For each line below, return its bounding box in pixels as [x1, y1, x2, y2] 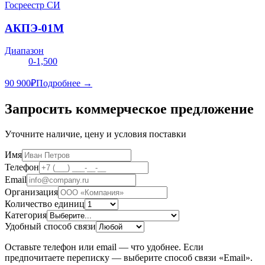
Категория [5, 210, 47, 221]
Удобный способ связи [5, 221, 96, 232]
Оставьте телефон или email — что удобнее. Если [5, 242, 203, 253]
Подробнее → [36, 78, 92, 89]
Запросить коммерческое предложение [5, 101, 254, 117]
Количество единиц [5, 199, 85, 209]
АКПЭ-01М [5, 21, 64, 34]
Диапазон [5, 46, 44, 56]
